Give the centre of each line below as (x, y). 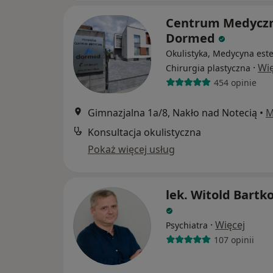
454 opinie (235, 82)
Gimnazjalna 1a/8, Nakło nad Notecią (172, 113)
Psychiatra (187, 225)
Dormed (192, 38)
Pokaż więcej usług (131, 149)
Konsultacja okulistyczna (144, 132)
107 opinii (234, 239)
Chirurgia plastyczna (208, 68)
